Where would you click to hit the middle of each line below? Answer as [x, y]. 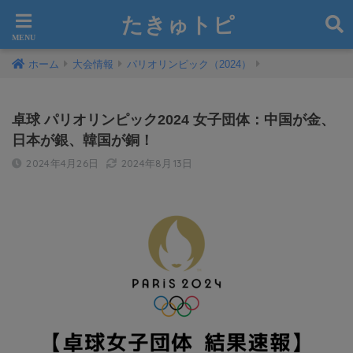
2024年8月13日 [157, 163]
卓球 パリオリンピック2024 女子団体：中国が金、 [173, 120]
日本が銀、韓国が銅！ [83, 140]
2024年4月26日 [63, 163]
